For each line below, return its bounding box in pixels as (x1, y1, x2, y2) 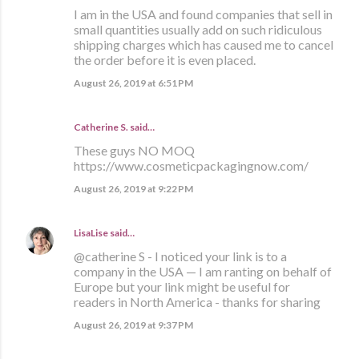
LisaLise (74, 226, 108, 239)
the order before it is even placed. (74, 51, 256, 67)
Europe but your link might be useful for (74, 278, 290, 294)
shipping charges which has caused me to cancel (74, 36, 333, 52)
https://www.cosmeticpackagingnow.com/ (74, 157, 309, 173)
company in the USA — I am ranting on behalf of (74, 263, 332, 279)
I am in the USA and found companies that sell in (74, 6, 333, 22)
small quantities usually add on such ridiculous (74, 21, 322, 37)
